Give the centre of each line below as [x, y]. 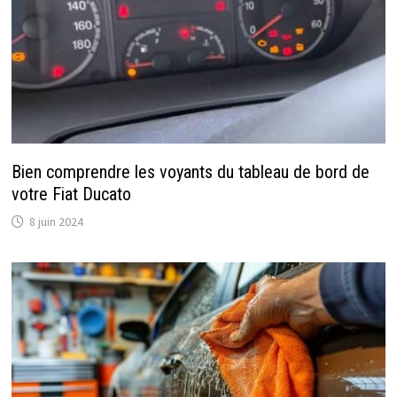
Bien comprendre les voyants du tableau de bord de [190, 172]
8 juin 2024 [56, 222]
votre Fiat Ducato [71, 195]
